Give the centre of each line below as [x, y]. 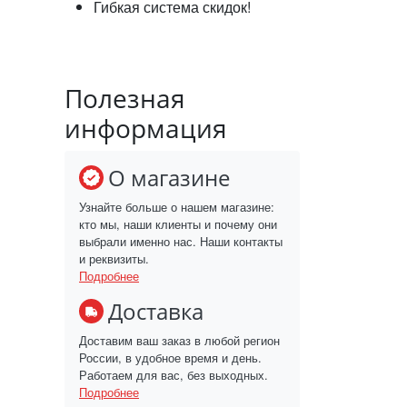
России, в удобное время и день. [170, 357]
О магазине [169, 177]
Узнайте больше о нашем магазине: [177, 206]
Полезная [125, 98]
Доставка [156, 311]
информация [146, 128]
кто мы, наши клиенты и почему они [178, 223]
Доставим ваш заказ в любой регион [179, 340]
